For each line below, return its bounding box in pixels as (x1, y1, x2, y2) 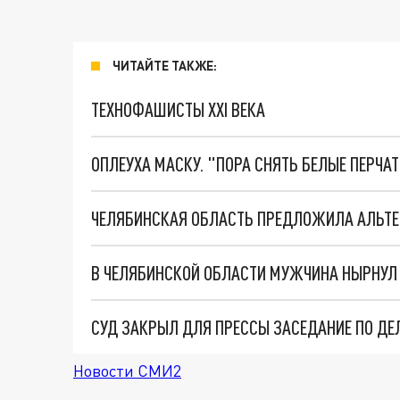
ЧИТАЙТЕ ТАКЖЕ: (112, 58, 217, 73)
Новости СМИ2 (73, 361, 181, 380)
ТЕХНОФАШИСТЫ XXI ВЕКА (91, 97, 265, 121)
